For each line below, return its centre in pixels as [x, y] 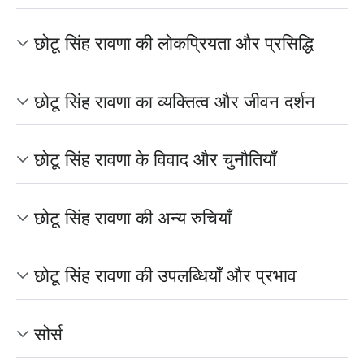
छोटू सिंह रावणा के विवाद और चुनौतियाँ [155, 159]
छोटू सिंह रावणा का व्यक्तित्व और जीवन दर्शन [175, 101]
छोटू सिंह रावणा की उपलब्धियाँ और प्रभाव [165, 275]
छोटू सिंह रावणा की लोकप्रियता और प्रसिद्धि [174, 43]
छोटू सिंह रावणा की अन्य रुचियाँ [133, 217]
